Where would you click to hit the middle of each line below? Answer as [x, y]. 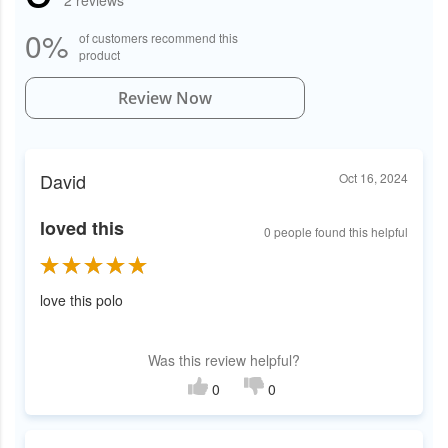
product [99, 55]
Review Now [165, 98]
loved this [82, 228]
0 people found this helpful [336, 231]
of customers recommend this [158, 38]
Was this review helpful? [224, 360]
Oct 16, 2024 [373, 178]
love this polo [81, 300]
